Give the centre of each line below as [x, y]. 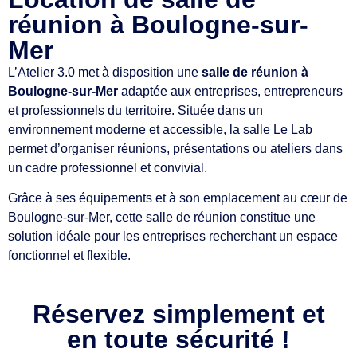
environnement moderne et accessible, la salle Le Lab [160, 129]
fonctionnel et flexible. [69, 256]
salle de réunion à [255, 72]
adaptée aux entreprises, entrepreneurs [230, 91]
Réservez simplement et [178, 314]
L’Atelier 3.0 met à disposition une [105, 72]
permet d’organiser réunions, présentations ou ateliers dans [175, 148]
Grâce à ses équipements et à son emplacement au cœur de [178, 198]
